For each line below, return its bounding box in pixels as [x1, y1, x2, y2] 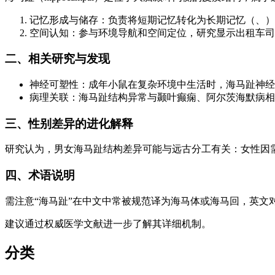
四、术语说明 [5, 169, 75, 182]
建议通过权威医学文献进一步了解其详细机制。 [5, 218, 211, 229]
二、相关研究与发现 [5, 52, 110, 66]
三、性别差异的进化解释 [5, 117, 133, 130]
